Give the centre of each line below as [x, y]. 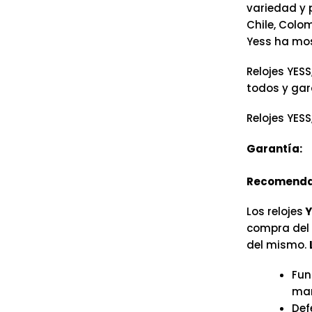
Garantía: [274, 149]
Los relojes [274, 211]
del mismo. [278, 244]
